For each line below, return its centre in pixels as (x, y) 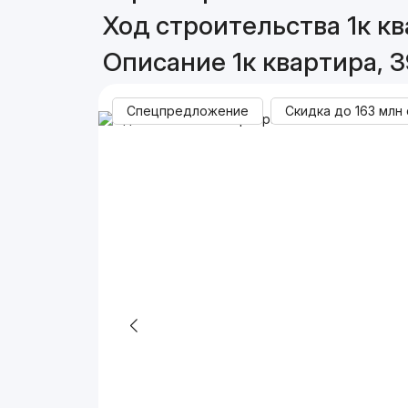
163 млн (379, 111)
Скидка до (321, 111)
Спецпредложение (188, 111)
